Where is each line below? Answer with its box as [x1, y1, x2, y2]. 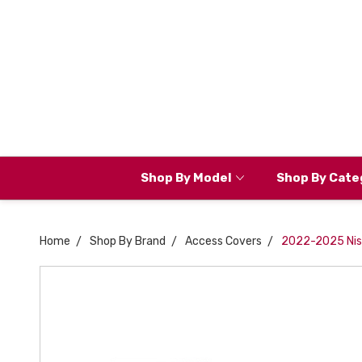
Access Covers [185, 234, 262, 248]
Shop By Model [140, 170, 232, 185]
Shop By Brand [90, 234, 166, 248]
